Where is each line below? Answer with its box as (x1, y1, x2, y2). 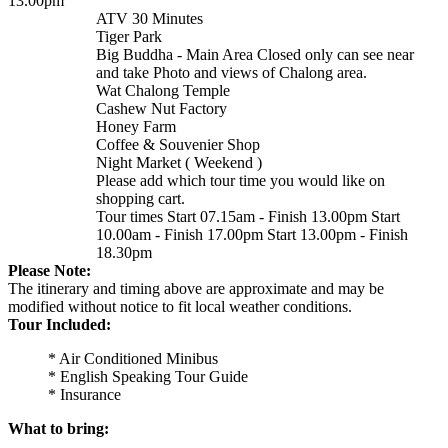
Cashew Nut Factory (96, 99, 227, 117)
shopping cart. (96, 189, 185, 207)
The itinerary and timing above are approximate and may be (8, 279, 384, 297)
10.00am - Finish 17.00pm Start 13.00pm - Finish (96, 225, 408, 243)
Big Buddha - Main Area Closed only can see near (96, 45, 414, 63)
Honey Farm (96, 117, 176, 135)
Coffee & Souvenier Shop (96, 135, 260, 153)
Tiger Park (96, 27, 162, 45)
